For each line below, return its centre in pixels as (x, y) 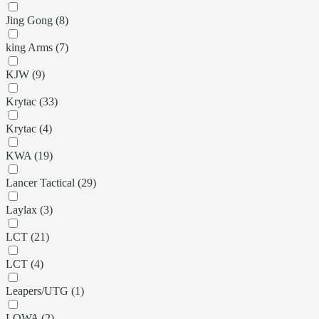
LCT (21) (27, 236)
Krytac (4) (29, 128)
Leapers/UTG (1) (45, 291)
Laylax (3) (29, 209)
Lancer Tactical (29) (51, 182)
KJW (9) (25, 74)
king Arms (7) (37, 47)
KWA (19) (29, 155)
